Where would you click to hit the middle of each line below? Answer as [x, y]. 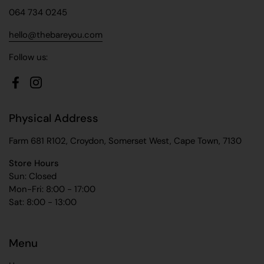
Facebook [35, 89]
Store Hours [34, 163]
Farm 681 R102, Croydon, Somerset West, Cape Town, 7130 [125, 141]
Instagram [55, 89]
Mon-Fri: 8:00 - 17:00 [52, 189]
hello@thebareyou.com [56, 34]
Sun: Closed [33, 176]
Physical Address [54, 118]
